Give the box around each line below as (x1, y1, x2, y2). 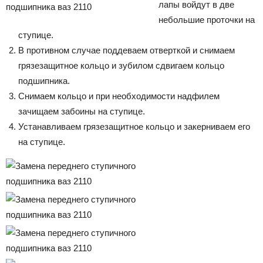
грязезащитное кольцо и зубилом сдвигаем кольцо (18, 60, 224, 70)
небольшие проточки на (159, 14, 255, 25)
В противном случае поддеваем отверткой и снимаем (18, 45, 235, 55)
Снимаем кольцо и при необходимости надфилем (18, 90, 220, 101)
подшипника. (18, 75, 70, 86)
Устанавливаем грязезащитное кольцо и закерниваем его (18, 121, 250, 131)
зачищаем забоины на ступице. (18, 106, 145, 116)
